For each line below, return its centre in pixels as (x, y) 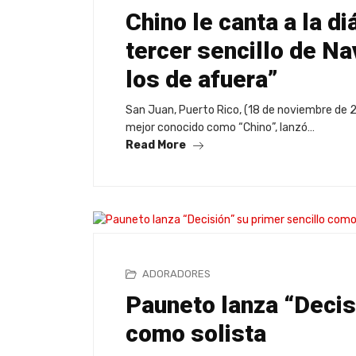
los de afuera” (202, 79)
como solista (196, 333)
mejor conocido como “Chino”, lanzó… (220, 128)
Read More (157, 145)
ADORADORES (176, 273)
